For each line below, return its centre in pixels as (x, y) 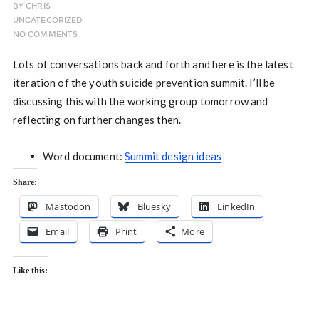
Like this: (30, 271)
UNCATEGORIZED (48, 20)
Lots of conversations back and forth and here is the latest (153, 64)
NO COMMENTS (45, 35)
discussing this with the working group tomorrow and (140, 101)
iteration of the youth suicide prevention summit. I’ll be (144, 83)
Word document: (84, 156)
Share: (25, 182)
